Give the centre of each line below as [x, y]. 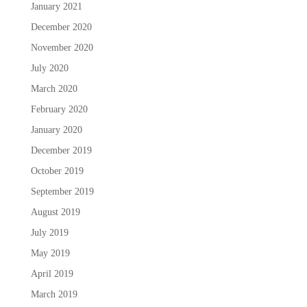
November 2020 [62, 47]
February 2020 [59, 109]
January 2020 [56, 130]
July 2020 [49, 68]
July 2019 [49, 232]
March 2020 [54, 88]
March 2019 [54, 294]
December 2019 [61, 150]
